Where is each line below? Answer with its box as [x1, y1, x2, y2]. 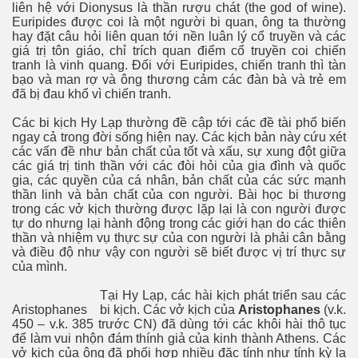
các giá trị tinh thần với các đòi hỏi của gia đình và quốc [12, 158, 346, 173]
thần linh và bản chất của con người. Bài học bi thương [12, 187, 346, 201]
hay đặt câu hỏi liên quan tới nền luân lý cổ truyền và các [12, 29, 346, 43]
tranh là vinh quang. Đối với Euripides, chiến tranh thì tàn [12, 58, 346, 72]
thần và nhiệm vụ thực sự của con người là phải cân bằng [12, 230, 346, 245]
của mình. [12, 259, 67, 273]
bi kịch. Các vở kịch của [100, 302, 238, 316]
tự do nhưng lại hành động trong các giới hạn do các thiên [12, 216, 346, 230]
